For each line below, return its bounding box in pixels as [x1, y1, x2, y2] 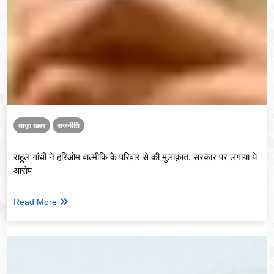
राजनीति [57, 122, 80, 131]
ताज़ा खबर [18, 122, 45, 131]
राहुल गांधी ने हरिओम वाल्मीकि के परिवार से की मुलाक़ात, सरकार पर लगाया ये [13, 152, 257, 163]
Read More [13, 197, 57, 207]
